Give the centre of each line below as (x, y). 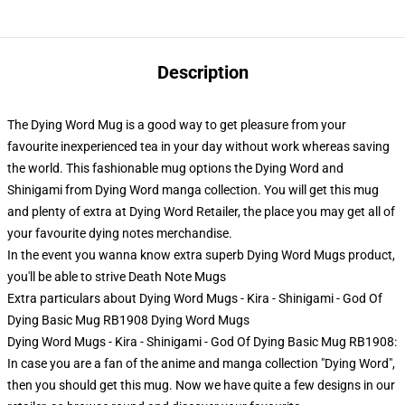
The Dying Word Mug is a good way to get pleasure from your (177, 125)
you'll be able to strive (68, 277)
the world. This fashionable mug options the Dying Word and (175, 168)
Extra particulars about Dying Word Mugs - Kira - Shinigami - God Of (195, 298)
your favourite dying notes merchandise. (120, 233)
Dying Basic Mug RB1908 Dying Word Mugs (128, 320)
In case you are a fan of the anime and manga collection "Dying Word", (201, 363)
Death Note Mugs (177, 277)
